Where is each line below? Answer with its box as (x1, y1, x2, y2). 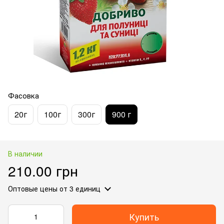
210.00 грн (8, 160, 78, 180)
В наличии (8, 148, 42, 158)
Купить (129, 209, 159, 223)
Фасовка (8, 89, 39, 100)
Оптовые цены (8, 183, 57, 193)
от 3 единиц (57, 183, 100, 193)
